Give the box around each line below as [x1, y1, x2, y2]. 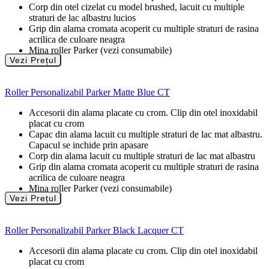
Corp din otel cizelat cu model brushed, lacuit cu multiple [29, 2, 244, 13]
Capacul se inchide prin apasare [29, 140, 148, 151]
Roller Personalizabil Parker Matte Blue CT [5, 87, 170, 98]
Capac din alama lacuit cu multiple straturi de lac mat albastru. [29, 129, 262, 140]
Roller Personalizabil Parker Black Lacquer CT [5, 225, 184, 236]
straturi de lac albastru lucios [29, 13, 136, 23]
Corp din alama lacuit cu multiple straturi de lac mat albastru [29, 151, 255, 162]
